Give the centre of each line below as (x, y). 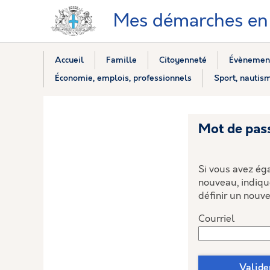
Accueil (69, 60)
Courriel (216, 219)
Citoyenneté (183, 60)
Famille (121, 60)
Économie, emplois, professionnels (123, 78)
